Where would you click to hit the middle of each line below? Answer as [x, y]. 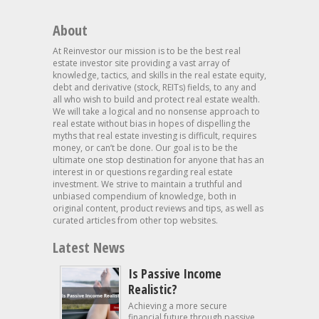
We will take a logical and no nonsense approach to [156, 111]
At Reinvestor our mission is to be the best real [147, 51]
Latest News [89, 247]
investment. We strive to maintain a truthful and [147, 184]
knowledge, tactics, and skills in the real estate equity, [159, 75]
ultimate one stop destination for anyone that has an [158, 160]
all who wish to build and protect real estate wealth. [156, 99]
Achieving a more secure [178, 306]
